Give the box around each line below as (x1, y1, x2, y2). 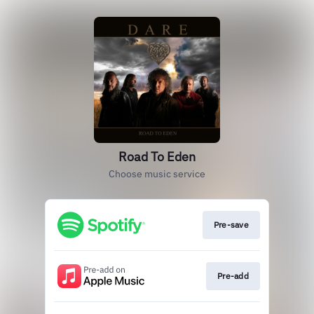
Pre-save (213, 219, 249, 230)
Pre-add (217, 271, 249, 282)
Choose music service (109, 168, 205, 180)
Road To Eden (118, 149, 196, 165)
